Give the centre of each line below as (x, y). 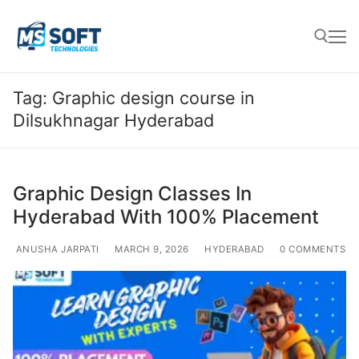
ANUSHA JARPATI (56, 249)
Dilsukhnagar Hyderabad (113, 120)
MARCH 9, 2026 (152, 249)
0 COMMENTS (311, 249)
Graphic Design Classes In (132, 193)
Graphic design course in (153, 98)
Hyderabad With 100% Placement (166, 216)
